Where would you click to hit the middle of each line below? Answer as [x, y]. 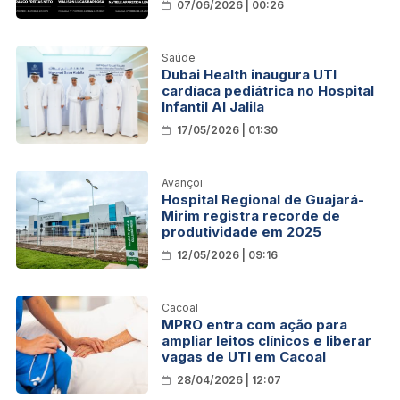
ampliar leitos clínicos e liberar [267, 340]
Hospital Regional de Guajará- [263, 199]
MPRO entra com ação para [254, 324]
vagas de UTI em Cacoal [244, 356]
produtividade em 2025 [242, 231]
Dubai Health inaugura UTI [249, 74]
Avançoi [182, 182]
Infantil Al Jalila [213, 106]
